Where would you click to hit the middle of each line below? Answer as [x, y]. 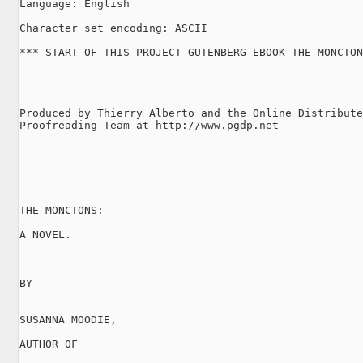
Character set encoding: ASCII [113, 28]
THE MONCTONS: [62, 210]
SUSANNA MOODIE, [68, 319]
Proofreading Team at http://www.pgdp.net [149, 125]
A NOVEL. [45, 234]
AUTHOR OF [49, 344]
